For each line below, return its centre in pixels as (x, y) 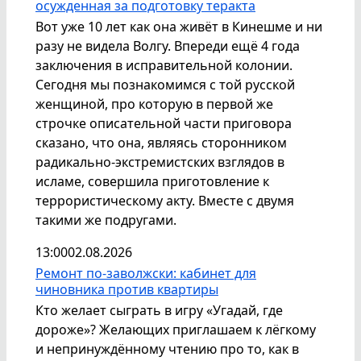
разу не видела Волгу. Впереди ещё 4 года (168, 46)
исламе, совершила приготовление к (152, 182)
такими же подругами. (106, 220)
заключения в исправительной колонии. (164, 66)
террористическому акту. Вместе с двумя (165, 201)
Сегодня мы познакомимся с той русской (165, 85)
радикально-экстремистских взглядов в (160, 162)
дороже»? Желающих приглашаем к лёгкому (176, 330)
